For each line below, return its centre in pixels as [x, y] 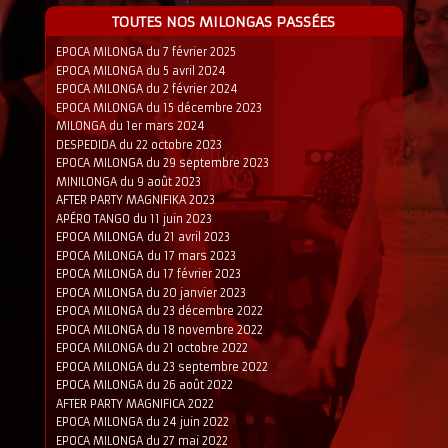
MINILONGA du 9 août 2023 [128, 181]
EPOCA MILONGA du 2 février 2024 [146, 89]
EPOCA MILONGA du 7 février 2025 [145, 52]
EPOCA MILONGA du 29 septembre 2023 [162, 163]
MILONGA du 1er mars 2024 [130, 126]
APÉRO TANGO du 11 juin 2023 [133, 218]
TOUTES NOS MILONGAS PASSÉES [224, 22]
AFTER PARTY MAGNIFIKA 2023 [135, 200]
